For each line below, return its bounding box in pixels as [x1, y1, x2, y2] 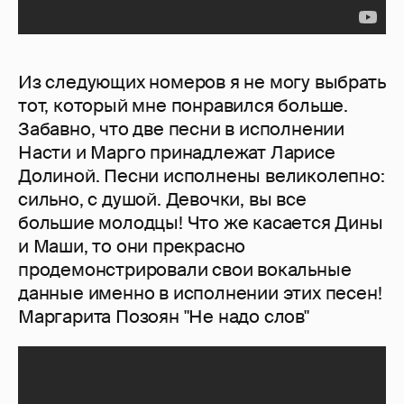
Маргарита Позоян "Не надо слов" [18, 305, 309, 329]
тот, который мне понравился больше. [18, 94, 348, 118]
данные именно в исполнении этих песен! [18, 281, 382, 306]
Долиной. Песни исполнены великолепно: [18, 164, 385, 188]
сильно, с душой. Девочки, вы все [18, 188, 307, 212]
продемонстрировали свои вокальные [18, 258, 352, 282]
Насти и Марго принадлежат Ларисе [18, 141, 335, 165]
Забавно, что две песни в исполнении [18, 117, 344, 142]
